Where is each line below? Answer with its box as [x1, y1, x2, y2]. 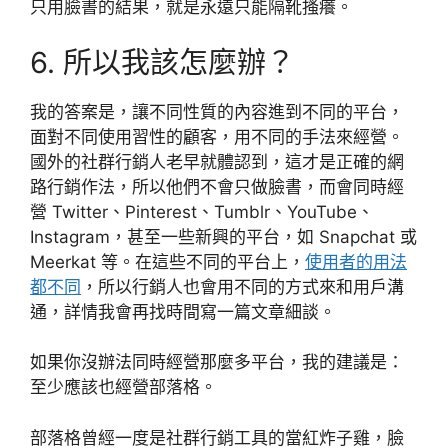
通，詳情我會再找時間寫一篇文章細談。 [30, 301, 336, 322]
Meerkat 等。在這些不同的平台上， [30, 251, 305, 272]
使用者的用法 [305, 251, 407, 272]
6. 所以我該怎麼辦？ [30, 44, 295, 80]
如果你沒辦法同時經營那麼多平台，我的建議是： [30, 352, 404, 372]
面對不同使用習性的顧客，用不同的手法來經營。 [30, 126, 404, 147]
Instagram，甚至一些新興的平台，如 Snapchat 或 [30, 226, 417, 247]
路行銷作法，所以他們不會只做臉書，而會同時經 [30, 176, 404, 197]
